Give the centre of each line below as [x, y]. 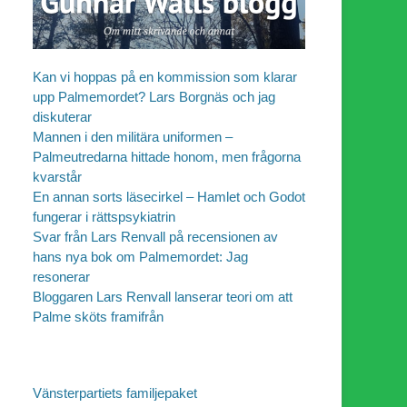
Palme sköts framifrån [98, 317]
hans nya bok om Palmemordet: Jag [140, 257]
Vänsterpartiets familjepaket [115, 393]
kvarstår [57, 177]
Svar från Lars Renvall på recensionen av [155, 237]
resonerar [61, 277]
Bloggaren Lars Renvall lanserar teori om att [163, 297]
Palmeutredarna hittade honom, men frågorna [167, 157]
